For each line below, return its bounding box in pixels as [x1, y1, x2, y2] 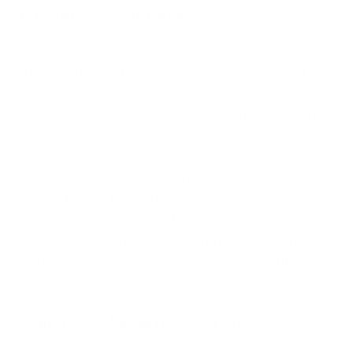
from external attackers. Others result [72, 63, 307, 81]
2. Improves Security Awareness [16, 310, 266, 333]
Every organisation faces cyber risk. [16, 42, 236, 60]
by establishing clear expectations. [16, 127, 226, 145]
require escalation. [16, 231, 132, 249]
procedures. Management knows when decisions [16, 210, 316, 228]
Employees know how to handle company [16, 167, 267, 185]
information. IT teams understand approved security [16, 188, 336, 206]
